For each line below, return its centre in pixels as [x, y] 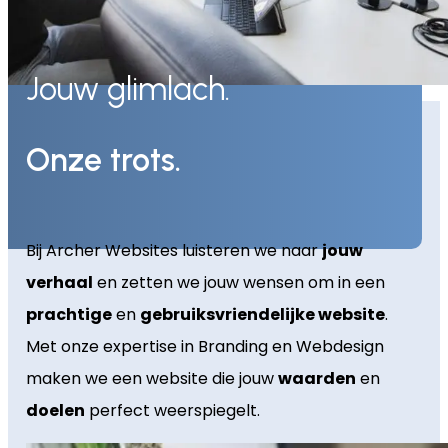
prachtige [68, 314]
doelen [55, 410]
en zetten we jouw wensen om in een [238, 282]
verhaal [59, 282]
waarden [316, 378]
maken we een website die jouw [151, 378]
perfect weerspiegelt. [172, 410]
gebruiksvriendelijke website [262, 314]
